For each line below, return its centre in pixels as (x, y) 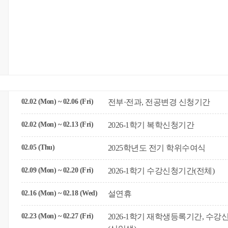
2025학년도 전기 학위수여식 (156, 148)
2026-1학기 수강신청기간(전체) (161, 171)
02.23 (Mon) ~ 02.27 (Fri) (57, 216)
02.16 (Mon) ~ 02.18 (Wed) (59, 193)
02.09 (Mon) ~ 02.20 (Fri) (57, 170)
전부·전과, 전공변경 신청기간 (159, 102)
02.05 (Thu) (38, 147)
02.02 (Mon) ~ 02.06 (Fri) (57, 102)
